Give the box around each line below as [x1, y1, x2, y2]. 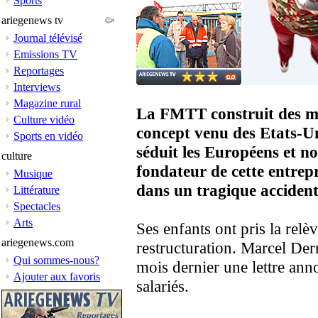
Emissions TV [13, 48, 77, 60]
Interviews [13, 81, 60, 93]
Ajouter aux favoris [13, 270, 100, 283]
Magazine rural [13, 97, 81, 109]
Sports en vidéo [13, 130, 83, 142]
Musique [13, 168, 53, 180]
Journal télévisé [13, 32, 82, 44]
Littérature [13, 184, 60, 196]
